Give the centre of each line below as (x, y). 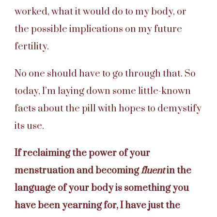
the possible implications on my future (98, 29)
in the (178, 170)
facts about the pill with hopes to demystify (108, 108)
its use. (29, 126)
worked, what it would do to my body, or (101, 12)
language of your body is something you (102, 188)
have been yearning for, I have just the (97, 205)
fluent (153, 170)
